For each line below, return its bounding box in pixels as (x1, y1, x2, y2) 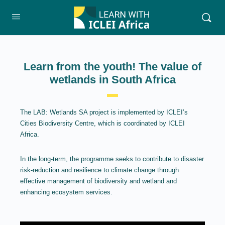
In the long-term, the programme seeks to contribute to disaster (20, 155, 204, 163)
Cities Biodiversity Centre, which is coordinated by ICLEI (20, 120, 185, 127)
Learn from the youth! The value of (24, 60, 201, 73)
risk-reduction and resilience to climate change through (20, 166, 179, 174)
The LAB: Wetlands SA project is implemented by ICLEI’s (20, 108, 188, 116)
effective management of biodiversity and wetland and (20, 177, 177, 185)
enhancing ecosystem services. (20, 188, 113, 196)
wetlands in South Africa (49, 73, 176, 86)
